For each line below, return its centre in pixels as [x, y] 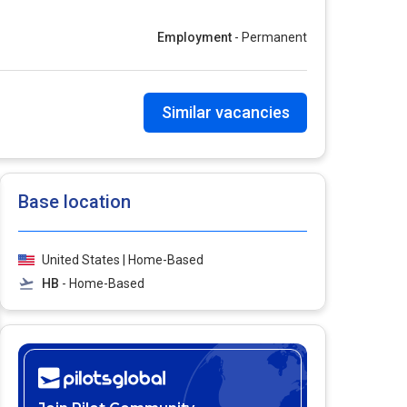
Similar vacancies [225, 112]
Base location [74, 202]
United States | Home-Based [123, 260]
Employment [194, 37]
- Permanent [269, 37]
